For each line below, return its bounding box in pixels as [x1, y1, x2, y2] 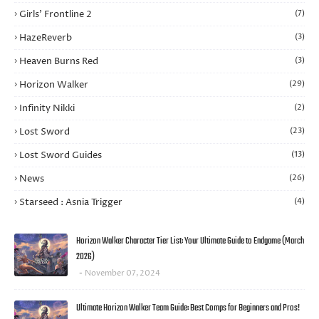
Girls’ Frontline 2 [19, 8, 92, 21]
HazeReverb [19, 31, 72, 44]
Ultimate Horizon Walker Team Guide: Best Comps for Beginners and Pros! [76, 300, 300, 315]
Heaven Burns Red [19, 55, 98, 68]
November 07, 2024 [85, 268, 160, 278]
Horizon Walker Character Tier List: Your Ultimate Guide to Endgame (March [76, 234, 304, 249]
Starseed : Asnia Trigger [19, 196, 122, 209]
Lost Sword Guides [19, 149, 102, 162]
